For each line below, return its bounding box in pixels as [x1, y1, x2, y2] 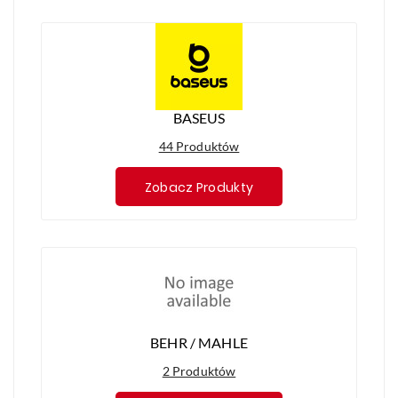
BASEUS [172, 109, 226, 127]
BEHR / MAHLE [150, 333, 248, 351]
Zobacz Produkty [144, 178, 254, 196]
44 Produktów [158, 139, 240, 155]
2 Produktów [162, 362, 236, 378]
